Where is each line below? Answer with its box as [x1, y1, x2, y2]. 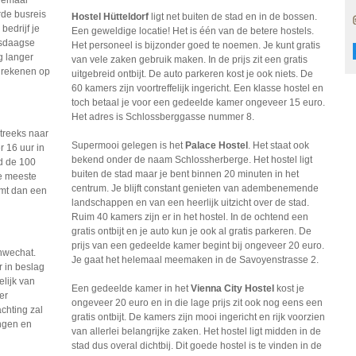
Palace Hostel [185, 140, 249, 151]
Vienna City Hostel [191, 283, 275, 294]
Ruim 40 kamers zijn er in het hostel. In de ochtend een [72, 211, 309, 222]
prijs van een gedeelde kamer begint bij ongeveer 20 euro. [72, 240, 325, 251]
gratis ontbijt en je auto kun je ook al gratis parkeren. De [72, 226, 312, 237]
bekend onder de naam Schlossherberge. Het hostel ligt [72, 154, 313, 165]
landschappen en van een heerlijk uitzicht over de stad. [72, 197, 310, 208]
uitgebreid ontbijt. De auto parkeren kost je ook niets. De [72, 68, 314, 79]
